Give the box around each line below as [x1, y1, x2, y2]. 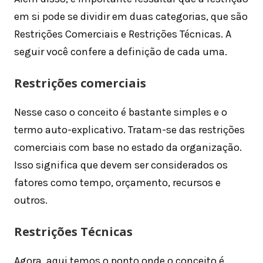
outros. [14, 194, 48, 207]
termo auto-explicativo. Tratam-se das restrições [14, 123, 245, 137]
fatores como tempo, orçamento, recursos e [14, 176, 221, 190]
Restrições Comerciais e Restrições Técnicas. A [14, 28, 231, 41]
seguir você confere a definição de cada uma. [14, 45, 227, 59]
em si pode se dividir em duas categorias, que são [14, 10, 248, 23]
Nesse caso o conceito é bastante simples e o [14, 106, 227, 119]
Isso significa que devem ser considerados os [14, 159, 228, 172]
